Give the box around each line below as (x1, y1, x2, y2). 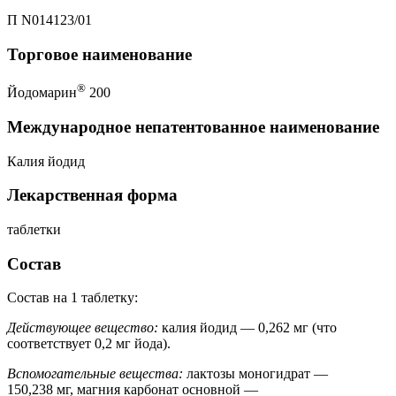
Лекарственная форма (7, 186, 178, 205)
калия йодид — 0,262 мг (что (158, 320, 337, 336)
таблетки (7, 221, 61, 237)
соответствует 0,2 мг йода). (7, 336, 171, 352)
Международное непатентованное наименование (7, 117, 379, 136)
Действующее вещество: (7, 320, 158, 336)
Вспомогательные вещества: (7, 366, 183, 382)
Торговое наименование (7, 45, 192, 65)
